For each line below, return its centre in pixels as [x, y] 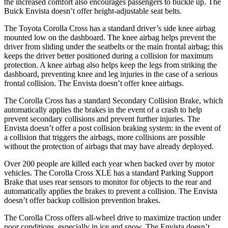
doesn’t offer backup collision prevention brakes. [82, 200]
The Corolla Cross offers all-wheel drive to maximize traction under [112, 217]
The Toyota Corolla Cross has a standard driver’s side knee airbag [110, 28]
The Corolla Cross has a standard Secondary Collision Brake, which [113, 100]
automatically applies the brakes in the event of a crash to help [103, 109]
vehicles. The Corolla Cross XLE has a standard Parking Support [109, 173]
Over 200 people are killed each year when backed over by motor [109, 163]
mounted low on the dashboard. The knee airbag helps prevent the [110, 37]
